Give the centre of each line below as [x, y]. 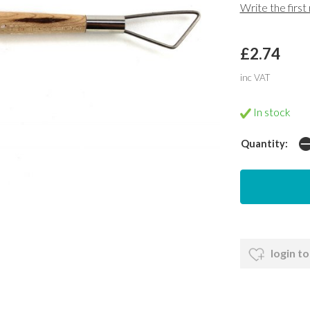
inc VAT [255, 78]
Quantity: [264, 144]
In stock [271, 112]
